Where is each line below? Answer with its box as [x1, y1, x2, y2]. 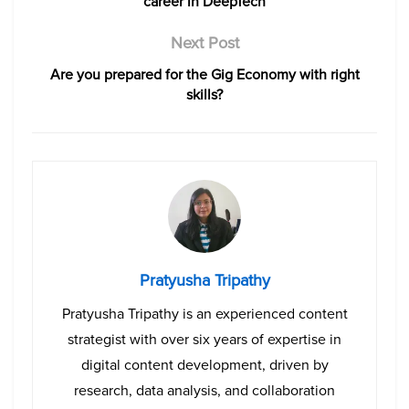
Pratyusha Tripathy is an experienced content [61, 302, 348, 324]
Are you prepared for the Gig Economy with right [49, 63, 360, 85]
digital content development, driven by [80, 353, 329, 375]
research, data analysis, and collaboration [74, 379, 335, 401]
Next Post [170, 30, 239, 55]
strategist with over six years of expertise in [68, 328, 341, 350]
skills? [186, 83, 223, 105]
